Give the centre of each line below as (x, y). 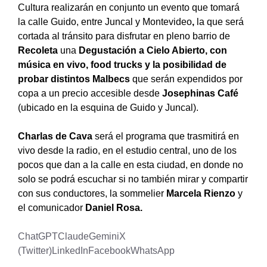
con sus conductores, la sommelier (92, 193)
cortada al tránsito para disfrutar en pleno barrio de (124, 36)
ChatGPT (38, 236)
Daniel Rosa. (114, 207)
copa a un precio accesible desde (90, 93)
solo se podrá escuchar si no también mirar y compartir (133, 179)
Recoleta (39, 50)
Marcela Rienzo (201, 193)
